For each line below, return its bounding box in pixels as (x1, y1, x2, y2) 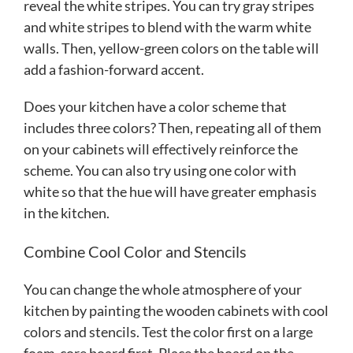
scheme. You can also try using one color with (24, 161, 296, 179)
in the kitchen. (24, 203, 112, 221)
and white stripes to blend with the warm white (24, 17, 311, 35)
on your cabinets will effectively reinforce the (24, 139, 298, 158)
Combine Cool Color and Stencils (24, 241, 250, 261)
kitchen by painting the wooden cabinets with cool (24, 301, 329, 319)
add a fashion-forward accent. (24, 60, 204, 78)
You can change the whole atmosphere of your (24, 280, 302, 298)
